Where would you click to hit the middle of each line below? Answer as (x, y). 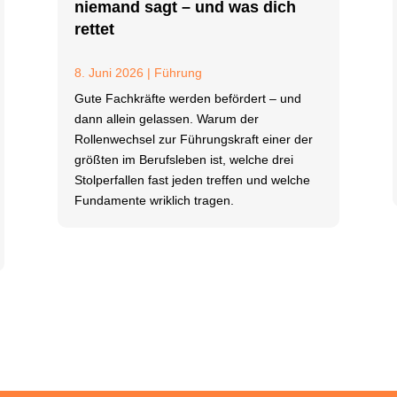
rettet (94, 29)
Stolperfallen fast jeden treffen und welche (192, 180)
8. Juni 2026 (109, 73)
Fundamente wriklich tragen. (154, 200)
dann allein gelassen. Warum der (166, 119)
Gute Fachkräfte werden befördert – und (187, 98)
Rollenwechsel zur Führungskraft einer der (193, 139)
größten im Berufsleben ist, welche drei (183, 160)
